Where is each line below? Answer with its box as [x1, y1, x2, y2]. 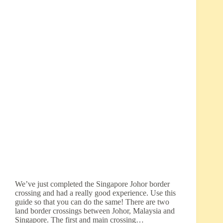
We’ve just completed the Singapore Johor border [15, 180, 170, 189]
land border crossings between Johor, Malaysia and [15, 207, 175, 216]
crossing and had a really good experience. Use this [15, 189, 176, 198]
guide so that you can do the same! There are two [15, 198, 169, 207]
